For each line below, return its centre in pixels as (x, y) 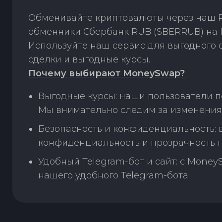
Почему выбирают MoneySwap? (107, 73)
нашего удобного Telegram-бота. (114, 175)
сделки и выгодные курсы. (89, 59)
